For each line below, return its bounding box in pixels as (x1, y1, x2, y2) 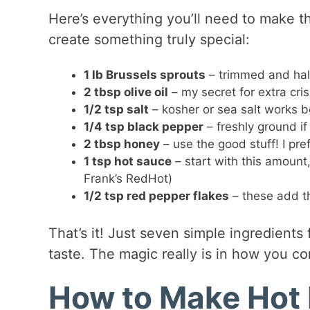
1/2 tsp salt (83, 102, 149, 117)
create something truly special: (48, 31, 250, 48)
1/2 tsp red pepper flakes (83, 189, 229, 203)
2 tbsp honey (83, 137, 160, 152)
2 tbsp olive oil (83, 85, 168, 100)
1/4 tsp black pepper (83, 120, 203, 134)
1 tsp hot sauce (83, 154, 172, 169)
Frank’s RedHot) (83, 172, 172, 186)
